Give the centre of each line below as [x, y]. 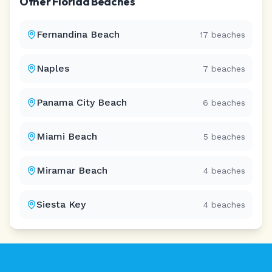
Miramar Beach [72, 170]
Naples [53, 68]
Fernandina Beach [78, 34]
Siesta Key [61, 204]
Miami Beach [67, 136]
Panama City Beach [82, 102]
